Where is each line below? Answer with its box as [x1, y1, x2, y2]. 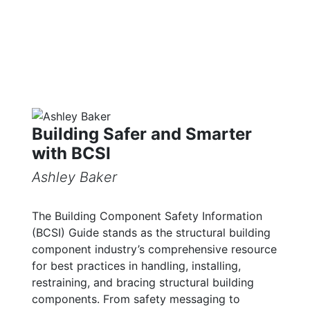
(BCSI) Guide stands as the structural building [32, 226, 271, 240]
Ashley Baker [32, 169, 117, 186]
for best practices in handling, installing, [32, 259, 241, 273]
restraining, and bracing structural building [32, 275, 254, 290]
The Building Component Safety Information [32, 209, 262, 224]
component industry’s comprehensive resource [32, 242, 277, 257]
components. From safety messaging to [32, 292, 240, 307]
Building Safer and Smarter [32, 124, 252, 145]
